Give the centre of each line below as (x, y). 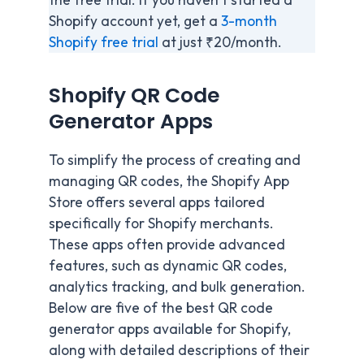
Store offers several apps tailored (157, 202)
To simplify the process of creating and (175, 160)
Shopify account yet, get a (135, 21)
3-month (249, 21)
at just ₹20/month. (222, 42)
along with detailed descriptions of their (179, 350)
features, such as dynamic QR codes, (168, 265)
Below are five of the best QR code (161, 308)
